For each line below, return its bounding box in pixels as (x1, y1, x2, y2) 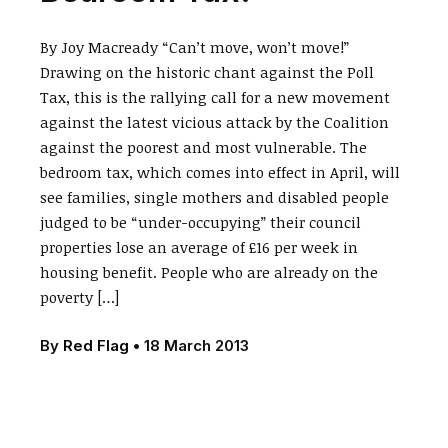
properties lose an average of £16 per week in (40, 237, 359, 257)
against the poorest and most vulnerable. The (40, 137, 368, 157)
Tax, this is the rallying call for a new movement (40, 87, 391, 107)
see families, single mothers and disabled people (40, 187, 390, 207)
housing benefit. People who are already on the (40, 262, 379, 282)
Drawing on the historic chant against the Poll (40, 62, 375, 82)
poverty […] (40, 287, 120, 307)
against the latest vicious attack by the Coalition (40, 112, 390, 132)
